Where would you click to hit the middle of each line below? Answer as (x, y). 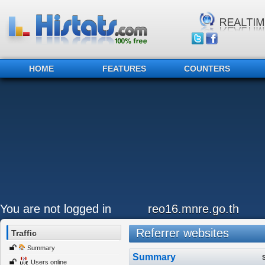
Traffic (24, 233)
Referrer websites (179, 233)
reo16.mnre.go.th (193, 209)
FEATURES (124, 69)
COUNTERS (207, 69)
